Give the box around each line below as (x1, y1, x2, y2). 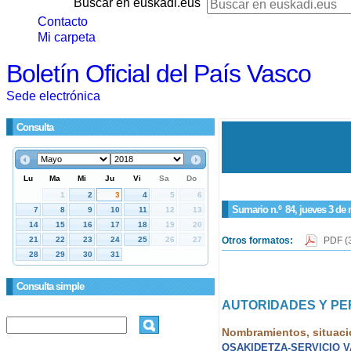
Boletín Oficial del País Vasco (6, 60, 311, 88)
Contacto (38, 15, 88, 28)
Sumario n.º (231, 203, 284, 215)
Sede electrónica (6, 89, 100, 103)
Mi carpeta (38, 31, 96, 44)
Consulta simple (16, 280, 84, 292)
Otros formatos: (221, 234, 295, 246)
